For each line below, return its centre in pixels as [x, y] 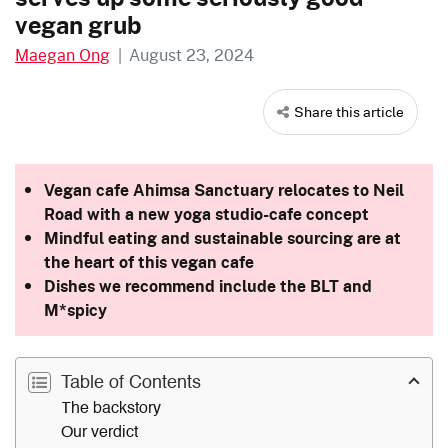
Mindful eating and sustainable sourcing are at [222, 237]
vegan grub [78, 25]
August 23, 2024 [191, 54]
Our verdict [99, 432]
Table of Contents [128, 382]
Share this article [349, 111]
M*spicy [75, 309]
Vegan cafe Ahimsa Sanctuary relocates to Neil [224, 189]
